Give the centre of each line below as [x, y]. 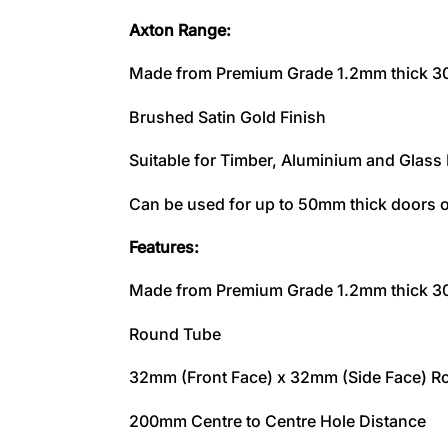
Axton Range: [179, 29]
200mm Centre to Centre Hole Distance [277, 420]
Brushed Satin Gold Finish [227, 116]
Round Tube [174, 333]
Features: [163, 247]
